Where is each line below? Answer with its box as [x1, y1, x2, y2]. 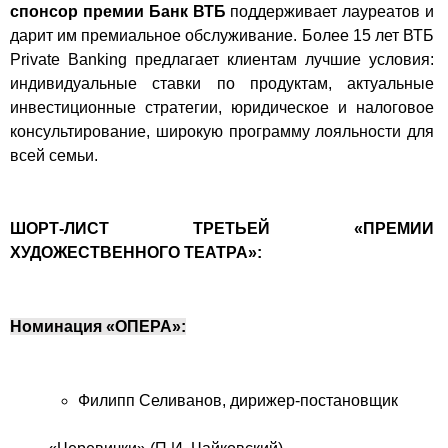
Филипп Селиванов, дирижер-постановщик [77, 391, 398, 409]
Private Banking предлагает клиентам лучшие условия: [10, 50, 434, 68]
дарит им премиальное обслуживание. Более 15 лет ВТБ [10, 26, 434, 44]
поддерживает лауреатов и [225, 2, 434, 20]
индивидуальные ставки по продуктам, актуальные [10, 74, 434, 92]
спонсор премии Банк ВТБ [10, 2, 226, 20]
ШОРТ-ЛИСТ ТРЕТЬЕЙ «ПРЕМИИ [10, 220, 434, 238]
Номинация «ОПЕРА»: [10, 317, 186, 335]
